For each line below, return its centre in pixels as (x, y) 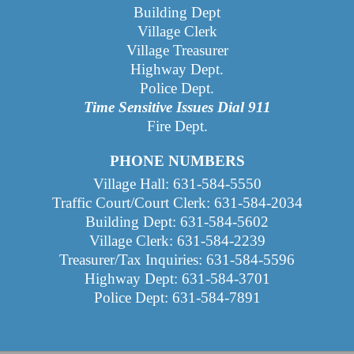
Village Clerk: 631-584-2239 (177, 240)
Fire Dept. (177, 126)
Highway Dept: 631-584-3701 (177, 278)
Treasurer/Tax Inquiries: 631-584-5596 (177, 259)
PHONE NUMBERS (177, 160)
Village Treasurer (177, 50)
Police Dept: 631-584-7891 (177, 297)
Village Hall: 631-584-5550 (177, 183)
